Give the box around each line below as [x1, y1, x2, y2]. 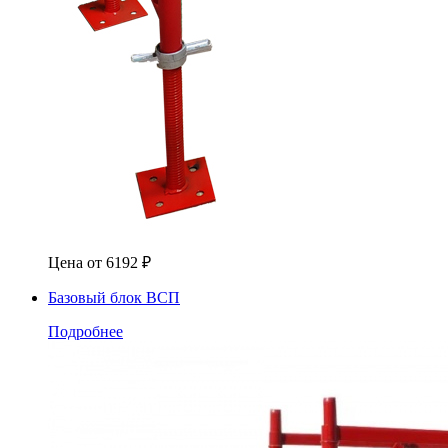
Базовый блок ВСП [48, 288, 180, 306]
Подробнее [48, 322, 123, 340]
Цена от [48, 253, 106, 271]
